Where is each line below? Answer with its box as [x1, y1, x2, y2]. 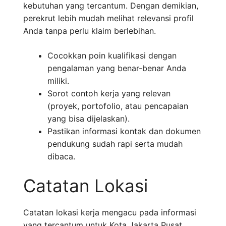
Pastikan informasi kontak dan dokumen [47, 126, 201, 137]
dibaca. [47, 151, 75, 162]
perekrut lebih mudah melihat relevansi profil [23, 13, 194, 24]
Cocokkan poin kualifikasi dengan [47, 50, 177, 61]
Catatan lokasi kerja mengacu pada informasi [23, 207, 196, 218]
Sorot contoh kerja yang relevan [47, 88, 171, 99]
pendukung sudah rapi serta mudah [47, 139, 183, 149]
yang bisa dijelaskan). [47, 114, 130, 124]
